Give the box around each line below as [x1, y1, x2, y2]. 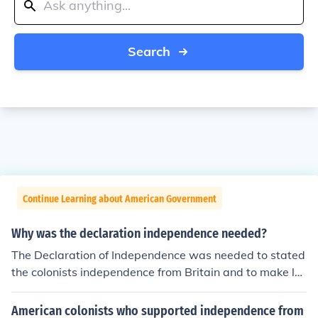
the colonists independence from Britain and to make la [11, 265, 302, 279]
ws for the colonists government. [11, 282, 182, 296]
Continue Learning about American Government [23, 193, 216, 205]
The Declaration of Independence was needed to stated [11, 248, 305, 262]
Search [128, 43, 170, 60]
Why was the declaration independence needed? [11, 226, 267, 241]
